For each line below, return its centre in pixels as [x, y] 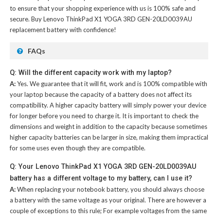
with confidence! [92, 29]
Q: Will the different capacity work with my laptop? [91, 72]
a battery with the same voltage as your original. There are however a [108, 200]
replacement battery [39, 29]
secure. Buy [27, 19]
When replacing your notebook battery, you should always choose [111, 189]
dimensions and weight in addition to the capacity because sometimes [109, 126]
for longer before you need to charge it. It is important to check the [104, 116]
